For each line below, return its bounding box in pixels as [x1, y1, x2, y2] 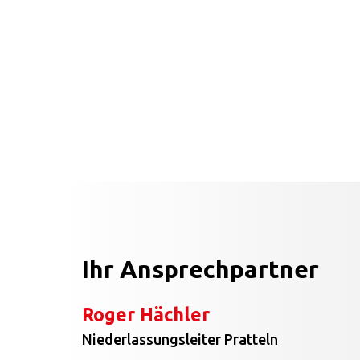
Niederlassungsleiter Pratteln [82, 331, 278, 348]
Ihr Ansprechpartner [82, 256, 319, 284]
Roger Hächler [82, 305, 210, 325]
